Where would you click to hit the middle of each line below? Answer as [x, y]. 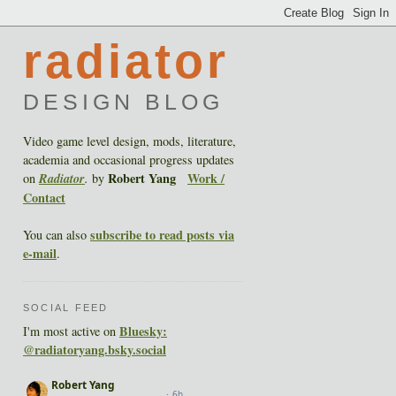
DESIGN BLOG [124, 102]
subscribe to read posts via [162, 235]
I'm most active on [71, 331]
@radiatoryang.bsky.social [95, 350]
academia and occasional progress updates [129, 160]
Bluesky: [143, 331]
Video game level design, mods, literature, [129, 141]
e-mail [40, 253]
